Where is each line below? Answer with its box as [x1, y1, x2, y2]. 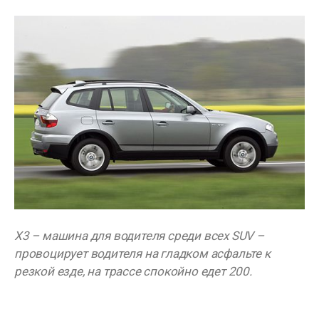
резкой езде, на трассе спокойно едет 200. [14, 264, 252, 279]
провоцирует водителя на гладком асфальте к [14, 246, 271, 261]
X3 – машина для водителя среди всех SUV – [14, 229, 264, 244]
